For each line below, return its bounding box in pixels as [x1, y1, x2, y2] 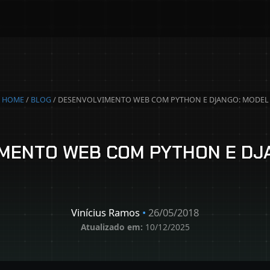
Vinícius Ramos [71, 205, 142, 219]
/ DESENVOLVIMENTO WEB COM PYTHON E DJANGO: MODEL [51, 95, 269, 105]
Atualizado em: [80, 221, 143, 233]
